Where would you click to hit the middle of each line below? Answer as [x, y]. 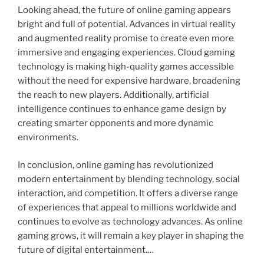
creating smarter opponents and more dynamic [115, 123]
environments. [48, 138]
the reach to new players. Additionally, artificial [113, 95]
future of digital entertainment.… [86, 250]
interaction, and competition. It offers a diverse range [128, 193]
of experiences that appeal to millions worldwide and [127, 207]
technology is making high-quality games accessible [126, 67]
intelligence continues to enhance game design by [122, 109]
